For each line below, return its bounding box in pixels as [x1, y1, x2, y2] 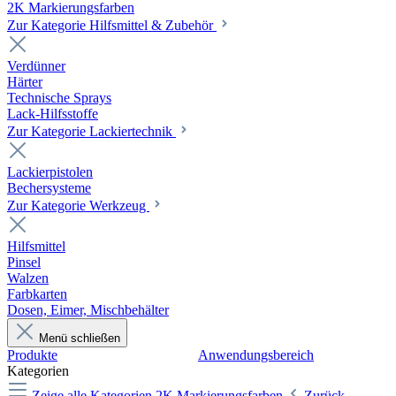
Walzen [7, 270, 49, 286]
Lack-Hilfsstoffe [7, 106, 98, 122]
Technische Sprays [7, 90, 111, 106]
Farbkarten [7, 286, 67, 302]
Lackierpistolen [7, 164, 93, 180]
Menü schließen [39, 331, 120, 346]
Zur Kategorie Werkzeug [7, 198, 149, 214]
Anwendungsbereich [198, 347, 314, 363]
